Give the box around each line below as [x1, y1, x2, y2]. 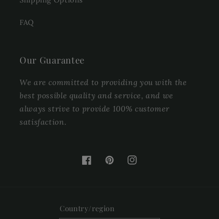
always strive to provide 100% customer [20, 103, 170, 113]
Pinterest [104, 161, 138, 171]
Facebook [82, 161, 117, 171]
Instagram [127, 161, 164, 171]
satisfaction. [20, 116, 67, 127]
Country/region [60, 203, 115, 213]
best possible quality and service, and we [20, 90, 174, 100]
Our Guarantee [20, 53, 85, 66]
